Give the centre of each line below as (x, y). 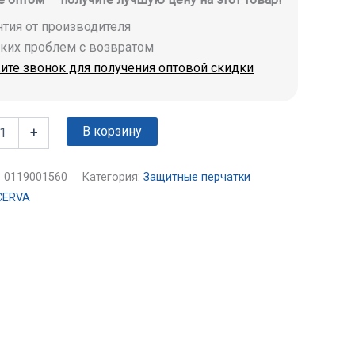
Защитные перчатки (197, 177)
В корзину (113, 131)
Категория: (113, 177)
